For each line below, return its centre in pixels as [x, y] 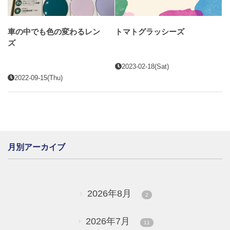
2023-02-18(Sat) [146, 66]
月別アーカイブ [36, 147]
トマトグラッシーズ [150, 32]
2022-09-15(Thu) [39, 78]
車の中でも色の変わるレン [54, 32]
